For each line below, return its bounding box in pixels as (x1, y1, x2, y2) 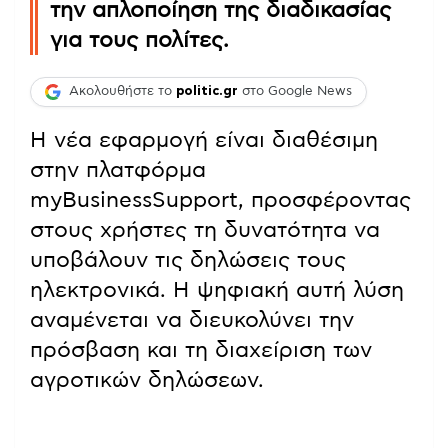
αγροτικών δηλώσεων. (30, 368, 264, 391)
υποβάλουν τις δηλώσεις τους (30, 248, 346, 271)
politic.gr (176, 85, 238, 99)
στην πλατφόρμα (30, 158, 206, 181)
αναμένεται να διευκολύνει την (30, 308, 354, 331)
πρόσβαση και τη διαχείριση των (30, 338, 372, 361)
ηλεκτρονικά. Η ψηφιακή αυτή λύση (30, 278, 404, 301)
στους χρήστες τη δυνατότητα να (30, 218, 380, 241)
